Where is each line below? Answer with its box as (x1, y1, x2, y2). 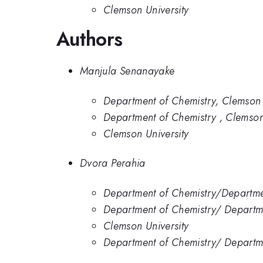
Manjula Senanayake (80, 63, 175, 79)
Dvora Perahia (80, 156, 146, 171)
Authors (56, 25, 123, 53)
